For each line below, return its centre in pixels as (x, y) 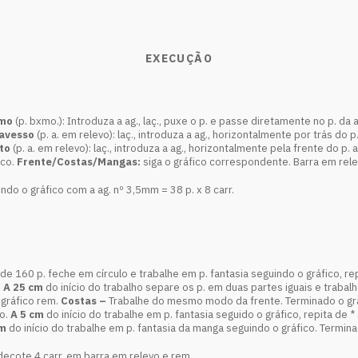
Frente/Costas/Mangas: (80, 162)
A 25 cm (24, 287)
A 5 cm (28, 314)
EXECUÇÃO (179, 58)
